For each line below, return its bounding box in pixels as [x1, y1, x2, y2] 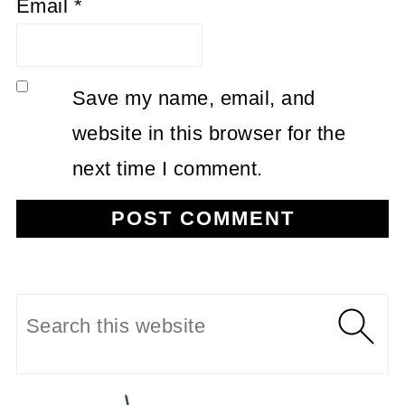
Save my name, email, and [71, 86, 316, 109]
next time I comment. [71, 156, 263, 180]
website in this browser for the [71, 121, 346, 145]
